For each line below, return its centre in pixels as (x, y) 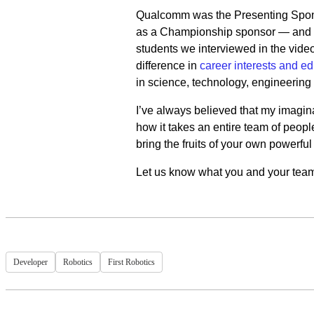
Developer (30, 262)
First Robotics (131, 262)
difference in (168, 66)
